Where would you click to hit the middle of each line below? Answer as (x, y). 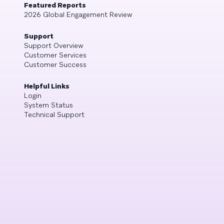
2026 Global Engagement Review (78, 14)
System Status (48, 105)
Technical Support (54, 114)
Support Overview (54, 45)
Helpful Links (47, 86)
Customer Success (55, 64)
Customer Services (55, 55)
